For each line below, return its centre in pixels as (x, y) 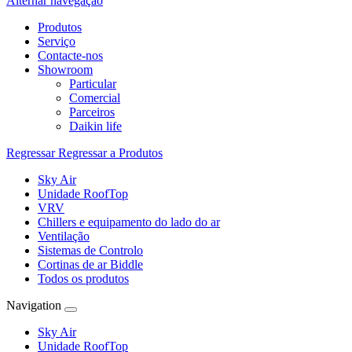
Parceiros (92, 112)
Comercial (95, 98)
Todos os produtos (83, 279)
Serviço (57, 41)
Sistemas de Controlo (90, 250)
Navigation (34, 305)
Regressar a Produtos (110, 153)
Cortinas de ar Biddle (90, 264)
